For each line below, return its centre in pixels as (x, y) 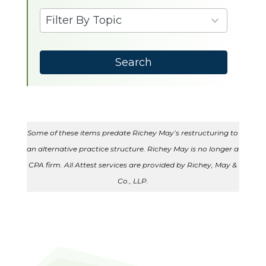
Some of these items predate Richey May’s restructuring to (133, 133)
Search (133, 62)
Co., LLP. (133, 181)
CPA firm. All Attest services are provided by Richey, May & (133, 165)
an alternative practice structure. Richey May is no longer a (133, 149)
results (55, 32)
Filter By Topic (83, 20)
